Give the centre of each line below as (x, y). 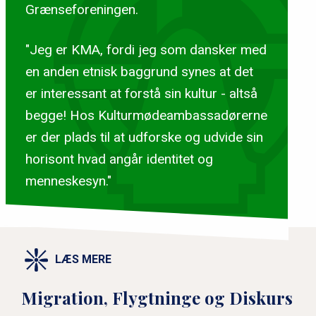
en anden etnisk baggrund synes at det (139, 71)
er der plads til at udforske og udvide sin (144, 137)
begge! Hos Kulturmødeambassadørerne (146, 115)
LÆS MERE (83, 260)
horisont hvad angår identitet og (119, 159)
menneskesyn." (68, 181)
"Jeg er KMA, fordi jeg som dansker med (146, 49)
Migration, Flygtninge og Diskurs (157, 297)
